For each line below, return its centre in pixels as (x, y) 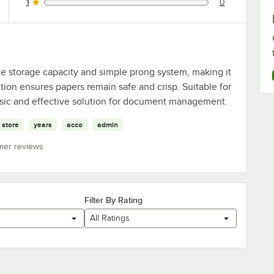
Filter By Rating (114, 200)
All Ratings (110, 218)
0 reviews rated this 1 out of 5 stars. (84, 6)
